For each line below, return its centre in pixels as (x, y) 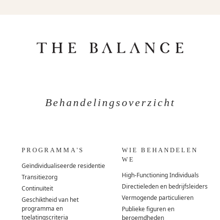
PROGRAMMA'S (53, 150)
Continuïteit (38, 189)
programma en (42, 209)
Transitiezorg (40, 177)
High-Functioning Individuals (161, 175)
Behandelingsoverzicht (110, 103)
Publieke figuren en (148, 209)
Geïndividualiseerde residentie (64, 166)
